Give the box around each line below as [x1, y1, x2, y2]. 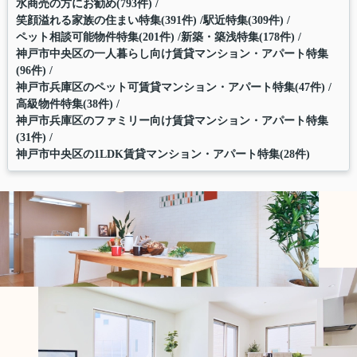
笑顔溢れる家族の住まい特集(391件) [15, 14, 197, 26]
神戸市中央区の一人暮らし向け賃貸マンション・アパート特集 [15, 47, 328, 60]
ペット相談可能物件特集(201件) [15, 30, 175, 43]
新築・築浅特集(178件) [180, 30, 295, 43]
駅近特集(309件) [202, 14, 284, 26]
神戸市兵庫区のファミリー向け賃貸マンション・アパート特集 [15, 114, 328, 127]
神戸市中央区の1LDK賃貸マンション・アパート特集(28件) [15, 147, 310, 160]
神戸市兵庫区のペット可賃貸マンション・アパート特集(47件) [15, 80, 325, 93]
